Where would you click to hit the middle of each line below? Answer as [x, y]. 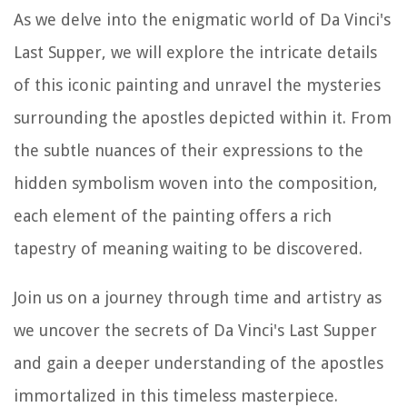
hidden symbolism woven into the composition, [196, 183]
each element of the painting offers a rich [173, 215]
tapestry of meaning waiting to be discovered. [188, 248]
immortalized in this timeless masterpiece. [176, 395]
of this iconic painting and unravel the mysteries [197, 84]
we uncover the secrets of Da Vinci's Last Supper [195, 330]
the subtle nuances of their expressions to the [189, 150]
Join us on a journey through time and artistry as [198, 297]
